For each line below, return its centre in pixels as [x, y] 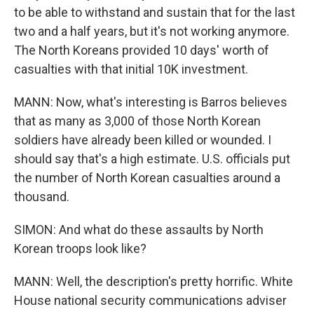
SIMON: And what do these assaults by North [139, 230]
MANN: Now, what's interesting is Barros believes [151, 102]
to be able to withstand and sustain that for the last [155, 12]
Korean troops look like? [80, 248]
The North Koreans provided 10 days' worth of [142, 50]
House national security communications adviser [150, 300]
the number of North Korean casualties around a [147, 178]
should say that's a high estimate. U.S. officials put [152, 159]
